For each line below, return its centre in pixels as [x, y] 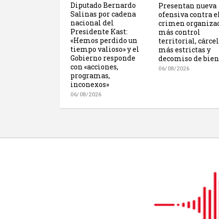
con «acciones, [94, 66]
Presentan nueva [187, 6]
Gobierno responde [103, 58]
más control [179, 32]
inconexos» [90, 84]
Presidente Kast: [99, 31]
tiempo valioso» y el [105, 49]
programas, [90, 75]
